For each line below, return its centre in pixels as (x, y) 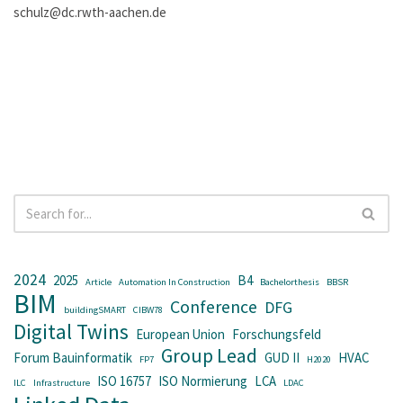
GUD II (282, 357)
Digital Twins (71, 331)
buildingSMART (95, 309)
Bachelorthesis (290, 282)
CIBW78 (148, 309)
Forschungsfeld (277, 334)
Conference (214, 306)
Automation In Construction (175, 282)
